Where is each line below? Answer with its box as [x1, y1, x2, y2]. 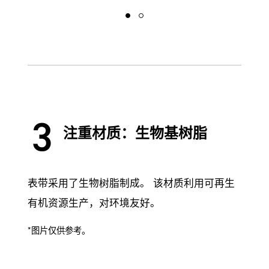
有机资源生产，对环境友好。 [28, 195, 163, 210]
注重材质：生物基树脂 [63, 121, 208, 142]
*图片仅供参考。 [28, 224, 90, 236]
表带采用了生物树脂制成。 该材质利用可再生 [28, 175, 235, 190]
